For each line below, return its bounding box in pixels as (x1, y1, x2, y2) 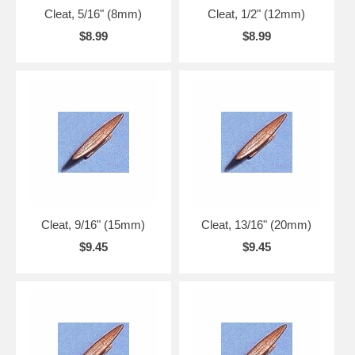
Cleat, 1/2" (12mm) (208, 6, 306, 21)
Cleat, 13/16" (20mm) (201, 217, 312, 231)
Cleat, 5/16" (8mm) (44, 6, 143, 21)
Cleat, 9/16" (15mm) (41, 217, 146, 231)
